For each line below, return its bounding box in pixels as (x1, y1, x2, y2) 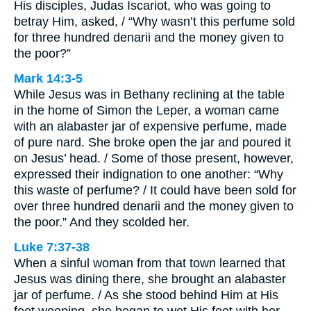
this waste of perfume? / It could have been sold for (14, 183, 296, 197)
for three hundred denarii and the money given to (14, 31, 284, 44)
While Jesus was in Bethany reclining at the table (14, 87, 285, 101)
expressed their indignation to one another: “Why (14, 167, 283, 181)
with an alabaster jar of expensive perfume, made (14, 119, 287, 133)
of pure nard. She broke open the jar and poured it (14, 135, 291, 149)
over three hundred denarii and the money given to (14, 199, 294, 213)
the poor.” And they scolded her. (14, 215, 190, 229)
